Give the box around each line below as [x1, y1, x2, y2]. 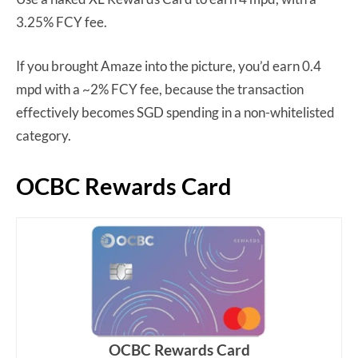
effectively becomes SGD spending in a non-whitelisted [16, 103, 335, 121]
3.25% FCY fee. [16, 13, 107, 30]
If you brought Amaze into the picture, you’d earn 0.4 [16, 57, 321, 74]
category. [16, 126, 71, 144]
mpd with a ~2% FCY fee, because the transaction [16, 80, 304, 97]
